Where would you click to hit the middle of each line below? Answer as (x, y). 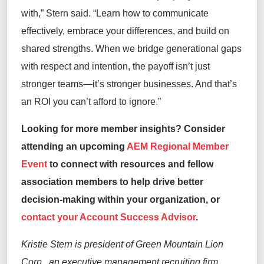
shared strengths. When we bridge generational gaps (131, 49)
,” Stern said (63, 14)
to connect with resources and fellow (130, 164)
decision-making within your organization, (115, 200)
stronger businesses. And (159, 84)
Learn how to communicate (152, 14)
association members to (76, 182)
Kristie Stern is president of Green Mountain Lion (122, 245)
